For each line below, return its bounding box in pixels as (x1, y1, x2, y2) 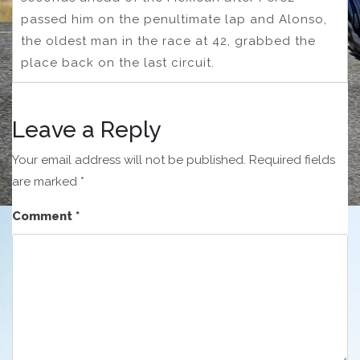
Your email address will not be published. (12, 153, 246, 168)
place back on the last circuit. (21, 55, 215, 71)
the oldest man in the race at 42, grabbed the (21, 34, 316, 49)
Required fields (249, 153, 335, 168)
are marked (12, 174, 80, 190)
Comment (12, 209, 76, 224)
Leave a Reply (12, 117, 161, 144)
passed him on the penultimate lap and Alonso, (21, 12, 327, 27)
